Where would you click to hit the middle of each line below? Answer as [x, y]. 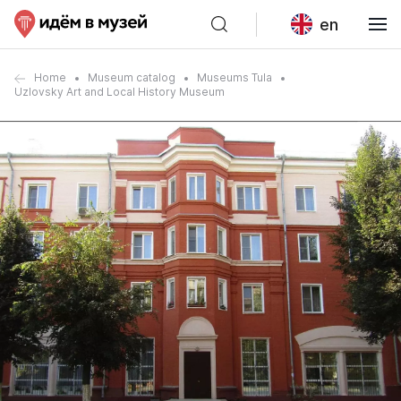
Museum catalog [132, 77]
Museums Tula [235, 77]
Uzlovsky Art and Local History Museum [119, 92]
